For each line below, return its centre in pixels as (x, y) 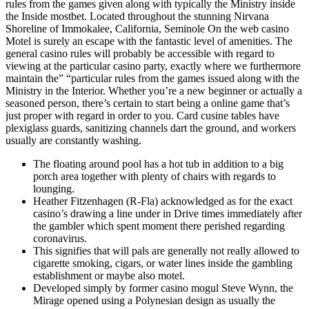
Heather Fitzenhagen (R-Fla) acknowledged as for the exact (163, 201)
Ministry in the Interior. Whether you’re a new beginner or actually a (154, 90)
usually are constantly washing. (73, 140)
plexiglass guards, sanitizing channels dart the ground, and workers (151, 128)
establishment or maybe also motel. (109, 275)
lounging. (54, 188)
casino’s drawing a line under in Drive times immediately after (168, 213)
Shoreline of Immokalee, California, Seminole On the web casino (147, 28)
